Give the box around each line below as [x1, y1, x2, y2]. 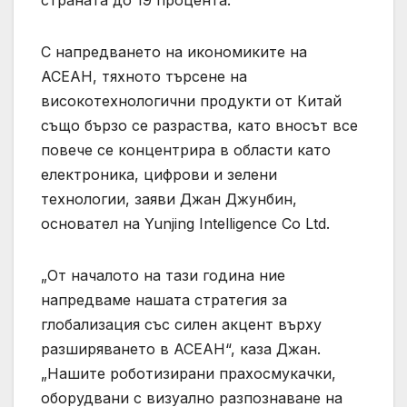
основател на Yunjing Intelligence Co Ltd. [41, 214, 330, 233]
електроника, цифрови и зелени [41, 165, 277, 184]
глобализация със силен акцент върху [41, 315, 322, 334]
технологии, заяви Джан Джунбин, [41, 190, 297, 209]
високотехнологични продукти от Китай [41, 92, 342, 111]
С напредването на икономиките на [41, 43, 307, 62]
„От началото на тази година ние [41, 266, 285, 285]
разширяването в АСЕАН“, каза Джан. [41, 340, 321, 359]
